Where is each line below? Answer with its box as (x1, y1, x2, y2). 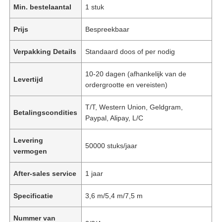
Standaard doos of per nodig (85, 47, 175, 55)
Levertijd (13, 75, 44, 83)
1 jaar (85, 169, 104, 177)
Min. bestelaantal (13, 2, 72, 11)
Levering (13, 136, 44, 144)
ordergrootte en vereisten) (85, 80, 168, 89)
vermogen (13, 147, 48, 155)
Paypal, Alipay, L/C (85, 113, 144, 122)
